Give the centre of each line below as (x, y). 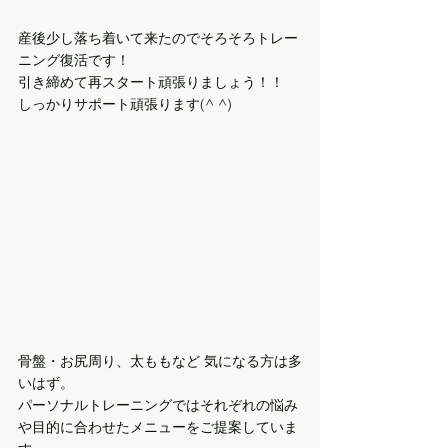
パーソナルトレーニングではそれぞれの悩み (158, 404)
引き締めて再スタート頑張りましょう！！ (151, 81)
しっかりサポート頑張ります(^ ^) (125, 103)
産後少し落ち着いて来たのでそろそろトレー (158, 37)
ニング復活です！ (74, 59)
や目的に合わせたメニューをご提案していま (158, 426)
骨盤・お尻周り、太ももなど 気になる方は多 (160, 360)
